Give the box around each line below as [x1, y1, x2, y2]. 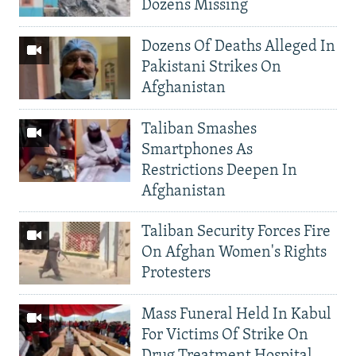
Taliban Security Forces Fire [141, 223, 331, 240]
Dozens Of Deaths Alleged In [141, 39, 335, 56]
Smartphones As [141, 141, 253, 158]
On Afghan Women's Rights [141, 244, 327, 261]
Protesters [141, 265, 211, 281]
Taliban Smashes [141, 121, 257, 137]
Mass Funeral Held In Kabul [141, 306, 331, 323]
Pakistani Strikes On [141, 60, 281, 76]
